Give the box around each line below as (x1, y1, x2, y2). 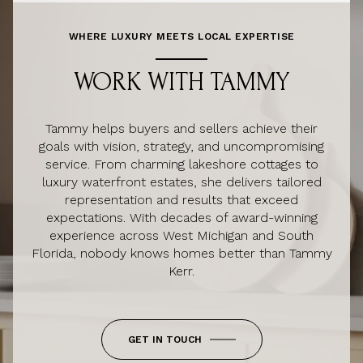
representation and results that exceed (65, 192, 298, 208)
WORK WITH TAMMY (74, 67, 289, 96)
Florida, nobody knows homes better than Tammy (31, 246, 332, 262)
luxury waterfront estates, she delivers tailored (41, 174, 322, 190)
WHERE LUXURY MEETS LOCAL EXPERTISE (68, 30, 295, 42)
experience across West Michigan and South (49, 228, 314, 244)
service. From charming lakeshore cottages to (45, 156, 318, 173)
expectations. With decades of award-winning (45, 210, 318, 226)
